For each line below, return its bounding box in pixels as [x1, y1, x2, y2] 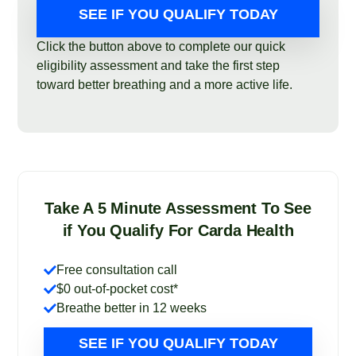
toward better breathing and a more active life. [37, 78, 293, 91]
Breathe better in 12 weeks [56, 301, 207, 315]
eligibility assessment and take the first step [37, 59, 281, 72]
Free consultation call [56, 263, 178, 277]
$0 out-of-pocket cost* [56, 282, 179, 296]
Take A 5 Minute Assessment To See [44, 199, 311, 217]
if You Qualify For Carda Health [62, 222, 294, 239]
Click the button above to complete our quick [37, 40, 286, 53]
